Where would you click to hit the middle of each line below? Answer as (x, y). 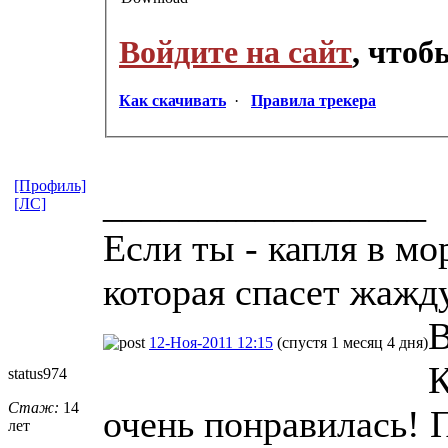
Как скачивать (172, 101)
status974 (37, 373)
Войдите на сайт (235, 51)
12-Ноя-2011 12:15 (211, 342)
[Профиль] (50, 185)
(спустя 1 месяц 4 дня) (352, 342)
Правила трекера (313, 101)
